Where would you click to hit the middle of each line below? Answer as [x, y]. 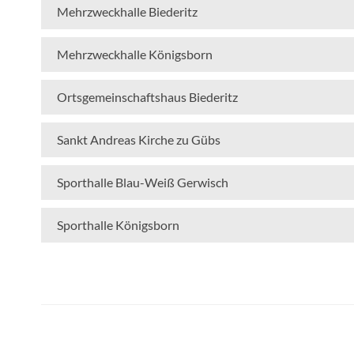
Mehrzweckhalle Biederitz [127, 11]
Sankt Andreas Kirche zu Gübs [139, 139]
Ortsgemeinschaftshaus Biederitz [147, 96]
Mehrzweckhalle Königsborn [135, 54]
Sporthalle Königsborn [118, 224]
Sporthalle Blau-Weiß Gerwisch [143, 182]
